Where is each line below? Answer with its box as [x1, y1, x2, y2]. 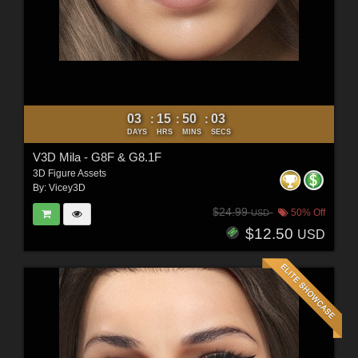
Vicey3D [48, 181, 86, 193]
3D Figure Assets [32, 167, 106, 179]
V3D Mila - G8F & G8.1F [32, 149, 161, 164]
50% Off [288, 207, 326, 219]
